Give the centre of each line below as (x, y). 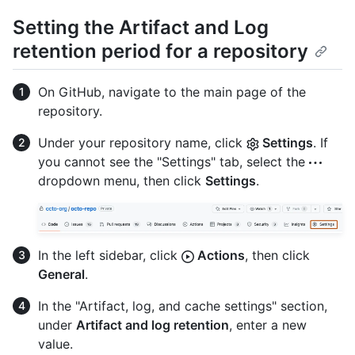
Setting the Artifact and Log (141, 27)
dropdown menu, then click (122, 180)
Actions (219, 255)
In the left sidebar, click (110, 255)
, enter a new (268, 324)
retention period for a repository (160, 51)
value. (55, 344)
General (61, 274)
